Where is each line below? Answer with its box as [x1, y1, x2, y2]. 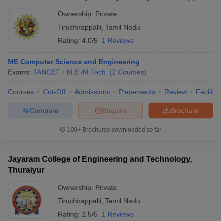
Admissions [74, 88, 110, 96]
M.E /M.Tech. [67, 68, 108, 76]
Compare [29, 106, 59, 114]
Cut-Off [43, 88, 66, 96]
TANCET [33, 68, 60, 76]
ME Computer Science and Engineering [8, 58, 140, 66]
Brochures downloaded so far [81, 126, 161, 133]
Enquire [102, 106, 126, 114]
